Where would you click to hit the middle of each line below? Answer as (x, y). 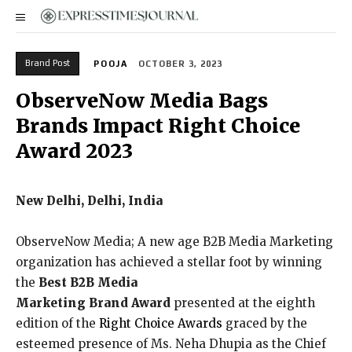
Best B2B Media (88, 283)
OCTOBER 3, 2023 (180, 64)
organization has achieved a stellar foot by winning (169, 262)
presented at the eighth (243, 303)
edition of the (57, 324)
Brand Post (48, 63)
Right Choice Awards (161, 324)
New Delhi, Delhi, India (89, 201)
